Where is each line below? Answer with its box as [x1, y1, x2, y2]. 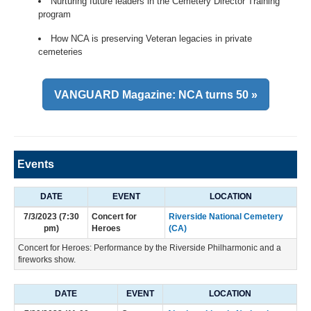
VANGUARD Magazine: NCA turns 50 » [53, 88, 258, 101]
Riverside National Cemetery [169, 211, 283, 221]
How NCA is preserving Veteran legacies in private [51, 33, 253, 44]
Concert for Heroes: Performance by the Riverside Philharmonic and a [18, 242, 281, 253]
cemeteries [38, 47, 83, 58]
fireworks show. [18, 254, 76, 264]
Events [17, 158, 54, 170]
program [38, 8, 71, 19]
